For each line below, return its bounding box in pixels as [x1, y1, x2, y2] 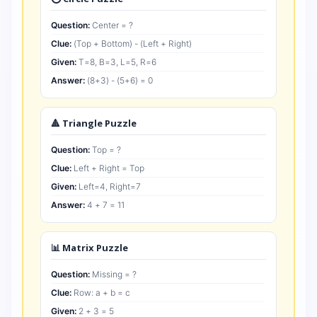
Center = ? [90, 20, 133, 30]
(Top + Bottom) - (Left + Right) [71, 38, 192, 49]
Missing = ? [90, 269, 137, 279]
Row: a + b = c [71, 287, 130, 298]
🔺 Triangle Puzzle [51, 117, 137, 129]
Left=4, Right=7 [76, 181, 141, 192]
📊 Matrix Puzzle [51, 241, 128, 254]
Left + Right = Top [71, 163, 144, 173]
